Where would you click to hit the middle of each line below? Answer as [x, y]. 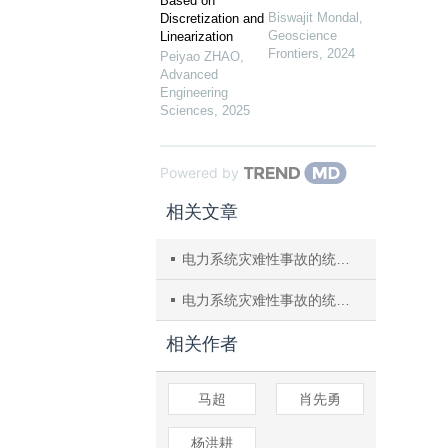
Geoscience [302, 35]
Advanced [189, 74]
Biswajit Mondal [313, 17]
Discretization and [212, 18]
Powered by [199, 172]
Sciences [187, 110]
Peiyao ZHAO [200, 56]
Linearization [196, 36]
